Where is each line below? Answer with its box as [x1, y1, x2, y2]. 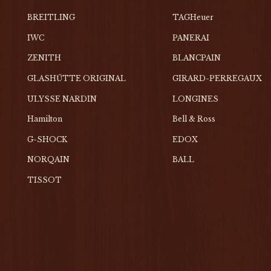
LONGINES [172, 94, 218, 103]
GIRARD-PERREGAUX [172, 73, 262, 83]
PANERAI [172, 33, 209, 42]
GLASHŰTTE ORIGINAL [27, 73, 126, 83]
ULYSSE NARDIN [27, 94, 97, 103]
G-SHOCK [27, 134, 68, 144]
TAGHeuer [172, 13, 214, 22]
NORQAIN [27, 155, 70, 165]
